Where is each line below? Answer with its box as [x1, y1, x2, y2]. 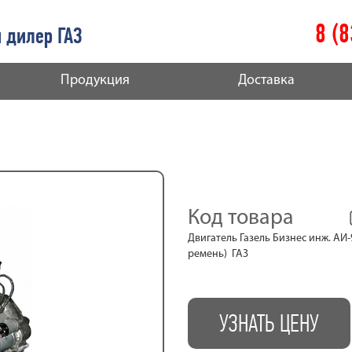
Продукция [60, 73, 130, 88]
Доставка [238, 73, 295, 88]
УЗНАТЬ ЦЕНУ [219, 309, 319, 337]
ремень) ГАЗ [188, 248, 248, 260]
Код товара [188, 207, 294, 229]
